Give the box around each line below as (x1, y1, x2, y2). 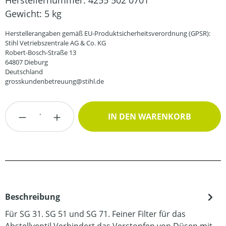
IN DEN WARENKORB (108, 111, 192, 122)
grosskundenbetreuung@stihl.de (5, 77, 104, 86)
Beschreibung (5, 191, 60, 202)
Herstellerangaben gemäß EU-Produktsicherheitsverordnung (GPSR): (5, 29, 210, 38)
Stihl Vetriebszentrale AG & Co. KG (5, 38, 106, 47)
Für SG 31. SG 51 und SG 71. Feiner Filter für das (5, 208, 186, 219)
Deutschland (5, 67, 43, 76)
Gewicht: (5, 8, 44, 20)
